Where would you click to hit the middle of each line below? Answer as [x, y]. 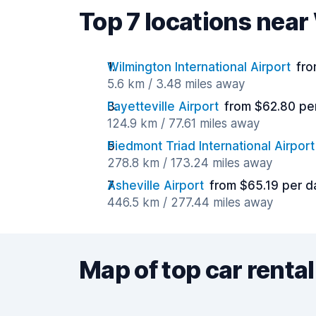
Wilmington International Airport [199, 67]
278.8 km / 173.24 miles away [190, 163]
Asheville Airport [156, 186]
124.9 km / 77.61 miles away [183, 123]
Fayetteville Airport [163, 107]
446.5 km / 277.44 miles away [190, 202]
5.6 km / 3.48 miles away [176, 84]
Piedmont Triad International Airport [211, 146]
